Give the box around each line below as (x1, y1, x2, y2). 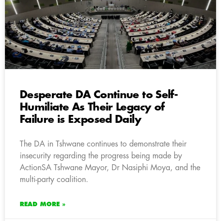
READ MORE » (20, 201, 66, 207)
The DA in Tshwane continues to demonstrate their (20, 140, 186, 148)
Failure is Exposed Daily (20, 114, 141, 125)
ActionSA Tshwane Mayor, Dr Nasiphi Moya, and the (20, 163, 200, 172)
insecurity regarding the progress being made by (20, 151, 182, 160)
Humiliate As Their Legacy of (20, 102, 165, 112)
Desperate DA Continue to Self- (20, 89, 178, 100)
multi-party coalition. (20, 175, 88, 184)
